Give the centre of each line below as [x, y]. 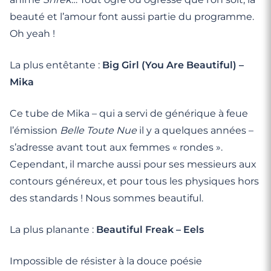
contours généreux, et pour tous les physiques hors [134, 181]
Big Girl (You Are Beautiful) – [173, 65]
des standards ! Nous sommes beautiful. [106, 198]
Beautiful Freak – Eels [150, 230]
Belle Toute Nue [98, 130]
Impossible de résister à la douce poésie [106, 261]
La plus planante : [53, 230]
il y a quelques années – [195, 130]
